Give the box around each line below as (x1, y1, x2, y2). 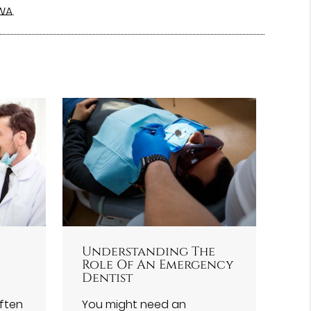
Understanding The (82, 244, 216, 260)
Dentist (82, 270, 133, 287)
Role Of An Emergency (82, 257, 235, 274)
